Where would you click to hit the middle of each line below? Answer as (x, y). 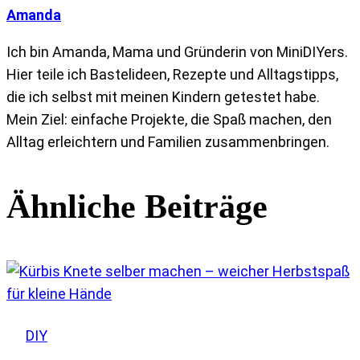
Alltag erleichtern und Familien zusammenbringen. (168, 142)
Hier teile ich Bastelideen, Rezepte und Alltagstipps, (172, 75)
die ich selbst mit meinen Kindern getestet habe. (163, 97)
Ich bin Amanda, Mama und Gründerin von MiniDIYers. (177, 52)
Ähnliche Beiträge (137, 207)
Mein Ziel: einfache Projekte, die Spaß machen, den (169, 120)
